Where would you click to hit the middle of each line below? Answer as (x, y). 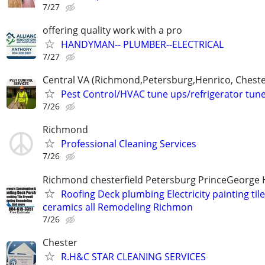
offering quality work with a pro (112, 30)
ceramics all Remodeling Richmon (118, 207)
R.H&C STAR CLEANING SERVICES (133, 256)
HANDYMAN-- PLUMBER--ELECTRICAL (142, 44)
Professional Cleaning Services (129, 144)
